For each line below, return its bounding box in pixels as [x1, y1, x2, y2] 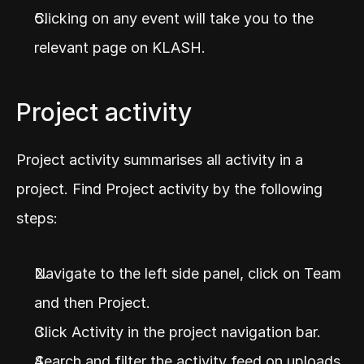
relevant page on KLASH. [34, 39, 206, 57]
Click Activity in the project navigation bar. [34, 323, 321, 341]
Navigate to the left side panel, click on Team [34, 265, 341, 283]
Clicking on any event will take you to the [34, 10, 314, 28]
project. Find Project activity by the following [16, 180, 323, 198]
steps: [16, 210, 58, 227]
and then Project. [34, 294, 150, 312]
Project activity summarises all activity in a [16, 151, 303, 169]
